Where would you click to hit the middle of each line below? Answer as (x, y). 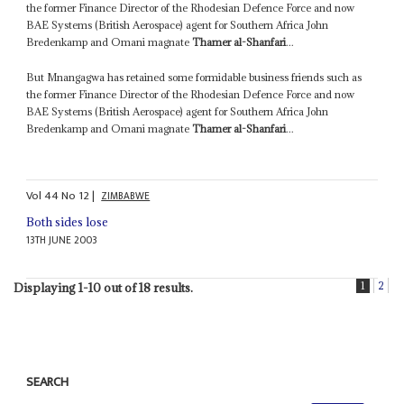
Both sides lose (68, 222)
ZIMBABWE (126, 197)
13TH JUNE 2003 (62, 241)
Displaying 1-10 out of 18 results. (103, 288)
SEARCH (48, 383)
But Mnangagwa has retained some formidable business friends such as (194, 77)
